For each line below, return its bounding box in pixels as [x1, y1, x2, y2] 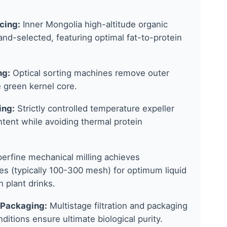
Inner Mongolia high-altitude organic [20, 19, 168, 30]
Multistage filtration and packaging [47, 201, 187, 211]
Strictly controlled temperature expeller [15, 103, 174, 114]
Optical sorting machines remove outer [10, 68, 169, 79]
